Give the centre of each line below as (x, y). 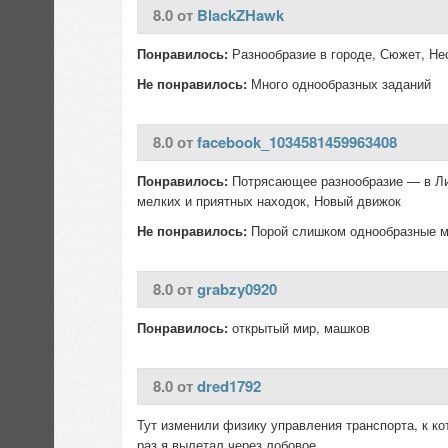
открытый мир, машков (299, 327)
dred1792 (229, 386)
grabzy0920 (237, 289)
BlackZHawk (240, 15)
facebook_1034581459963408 (297, 142)
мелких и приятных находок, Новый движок (269, 200)
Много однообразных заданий (339, 83)
